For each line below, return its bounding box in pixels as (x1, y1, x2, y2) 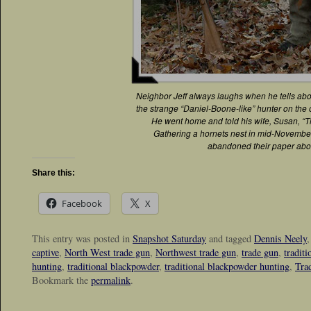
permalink (91, 274, 131, 287)
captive (32, 246, 59, 260)
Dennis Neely (254, 232, 307, 246)
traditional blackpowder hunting (165, 260, 289, 274)
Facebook (62, 197, 102, 210)
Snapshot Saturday (133, 232, 206, 246)
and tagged (206, 232, 254, 246)
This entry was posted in (32, 232, 133, 246)
